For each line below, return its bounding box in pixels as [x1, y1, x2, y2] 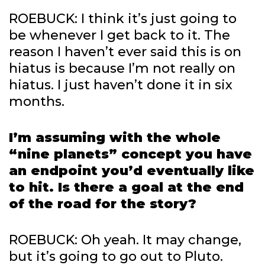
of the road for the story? [9, 195, 196, 212]
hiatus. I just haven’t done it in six [9, 76, 232, 93]
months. [9, 93, 64, 109]
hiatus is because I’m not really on [9, 60, 235, 76]
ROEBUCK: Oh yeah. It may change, [9, 231, 241, 248]
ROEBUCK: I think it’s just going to [9, 10, 237, 27]
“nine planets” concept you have [9, 146, 252, 162]
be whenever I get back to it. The [9, 27, 230, 43]
